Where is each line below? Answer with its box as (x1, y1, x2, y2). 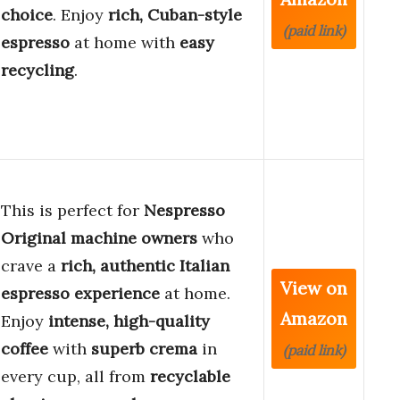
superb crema (91, 338, 197, 360)
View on (280, 277, 347, 300)
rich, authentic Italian (61, 255, 229, 277)
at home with (70, 32, 179, 54)
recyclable (150, 366, 230, 387)
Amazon (280, 307, 347, 330)
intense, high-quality (48, 311, 210, 332)
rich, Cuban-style (108, 4, 242, 26)
